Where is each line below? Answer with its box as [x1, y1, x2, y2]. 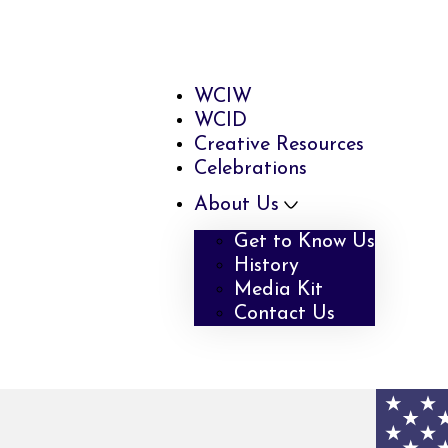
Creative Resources [194, 134, 365, 155]
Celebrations [194, 158, 308, 179]
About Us [194, 194, 280, 215]
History [234, 255, 300, 276]
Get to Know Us [234, 231, 376, 252]
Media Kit [234, 279, 324, 300]
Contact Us [234, 303, 336, 324]
